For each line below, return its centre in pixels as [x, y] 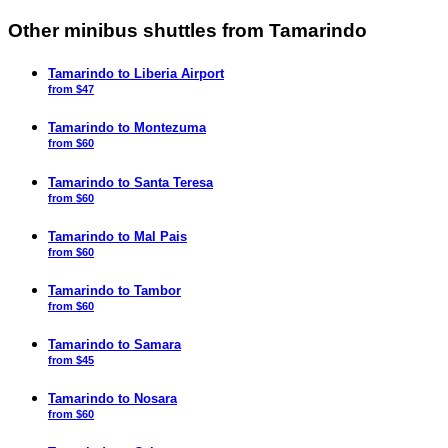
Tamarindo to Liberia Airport [136, 74]
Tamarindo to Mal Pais [117, 236]
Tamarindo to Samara [114, 345]
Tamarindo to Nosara [112, 399]
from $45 [71, 360]
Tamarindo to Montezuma [127, 128]
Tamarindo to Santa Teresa [130, 182]
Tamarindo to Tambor [114, 290]
